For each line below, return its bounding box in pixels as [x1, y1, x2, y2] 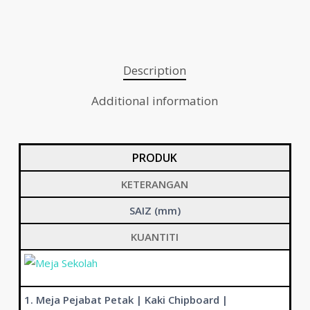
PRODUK [132, 149, 178, 165]
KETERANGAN [121, 176, 189, 191]
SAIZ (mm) [129, 203, 181, 217]
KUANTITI [131, 229, 179, 244]
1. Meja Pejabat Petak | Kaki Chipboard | [24, 292, 228, 307]
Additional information [91, 92, 219, 109]
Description [123, 62, 187, 78]
